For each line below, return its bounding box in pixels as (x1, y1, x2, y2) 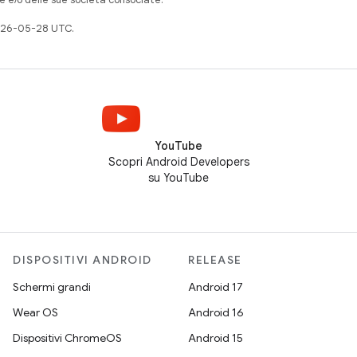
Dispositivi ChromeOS (13, 331, 122, 345)
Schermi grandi (13, 280, 91, 294)
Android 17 (188, 280, 243, 294)
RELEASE (188, 253, 242, 267)
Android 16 (188, 305, 244, 320)
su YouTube (148, 171, 209, 185)
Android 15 (188, 331, 243, 345)
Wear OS (13, 305, 58, 320)
